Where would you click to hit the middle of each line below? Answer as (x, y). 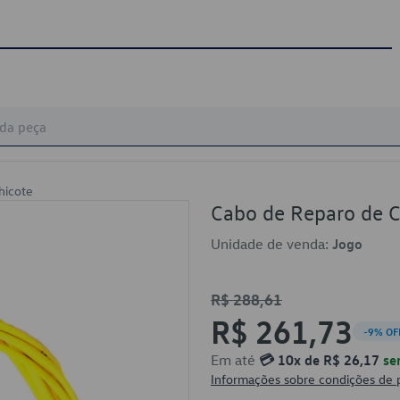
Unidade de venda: (271, 244)
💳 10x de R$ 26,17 (319, 360)
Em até (235, 360)
